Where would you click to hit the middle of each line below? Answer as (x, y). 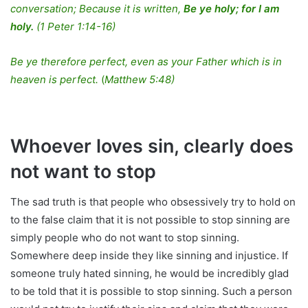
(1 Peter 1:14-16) (75, 26)
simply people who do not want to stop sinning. (125, 238)
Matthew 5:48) (140, 79)
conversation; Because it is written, (97, 8)
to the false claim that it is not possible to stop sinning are (150, 220)
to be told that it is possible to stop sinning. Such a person (151, 291)
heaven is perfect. (54, 79)
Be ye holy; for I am (231, 8)
